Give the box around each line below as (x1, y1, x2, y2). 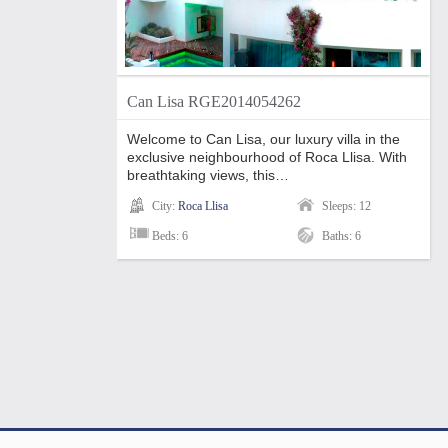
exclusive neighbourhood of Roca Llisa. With (127, 149, 407, 165)
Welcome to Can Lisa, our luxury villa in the (127, 131, 400, 147)
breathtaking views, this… (127, 167, 289, 183)
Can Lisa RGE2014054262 (127, 93, 301, 110)
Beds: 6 (152, 229, 188, 243)
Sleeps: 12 (322, 199, 371, 213)
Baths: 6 (322, 229, 361, 243)
